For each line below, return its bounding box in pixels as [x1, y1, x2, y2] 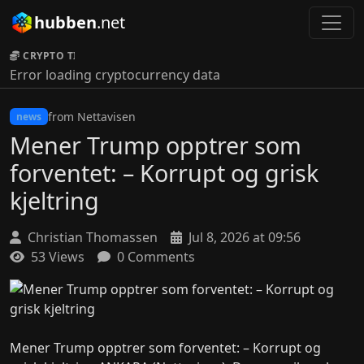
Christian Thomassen [24, 228, 158, 246]
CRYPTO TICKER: [23, 49, 108, 63]
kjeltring [10, 184, 99, 216]
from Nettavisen [47, 109, 136, 124]
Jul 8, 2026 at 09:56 [185, 228, 301, 246]
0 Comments [114, 248, 195, 266]
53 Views [28, 248, 84, 266]
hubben [34, 11, 97, 33]
